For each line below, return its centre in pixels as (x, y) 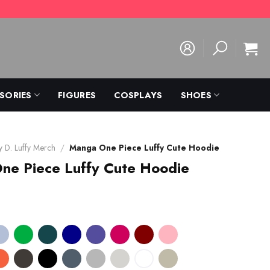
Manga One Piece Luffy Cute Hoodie (144, 148)
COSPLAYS (138, 95)
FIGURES (77, 95)
